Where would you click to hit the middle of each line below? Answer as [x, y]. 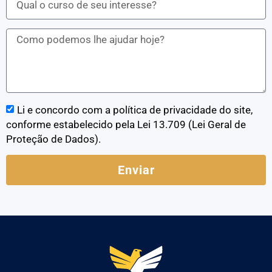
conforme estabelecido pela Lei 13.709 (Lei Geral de [126, 125]
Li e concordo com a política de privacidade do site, [135, 110]
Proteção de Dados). [53, 139]
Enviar [136, 170]
